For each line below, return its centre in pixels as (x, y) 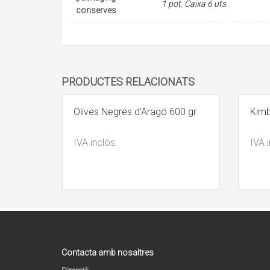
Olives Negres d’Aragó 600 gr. (136, 111)
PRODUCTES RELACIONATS (128, 81)
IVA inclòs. (96, 142)
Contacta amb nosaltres (108, 252)
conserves (96, 11)
